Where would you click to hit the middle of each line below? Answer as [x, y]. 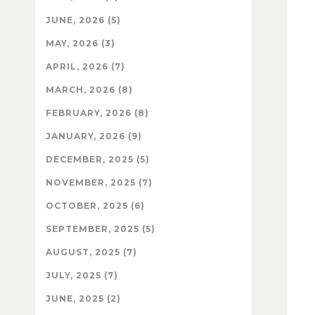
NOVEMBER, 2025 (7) [99, 183]
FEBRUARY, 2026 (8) [97, 113]
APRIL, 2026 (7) [85, 67]
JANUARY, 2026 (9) [94, 136]
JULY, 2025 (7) [82, 276]
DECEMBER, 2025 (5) [98, 160]
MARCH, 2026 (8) [89, 90]
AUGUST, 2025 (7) [91, 252]
